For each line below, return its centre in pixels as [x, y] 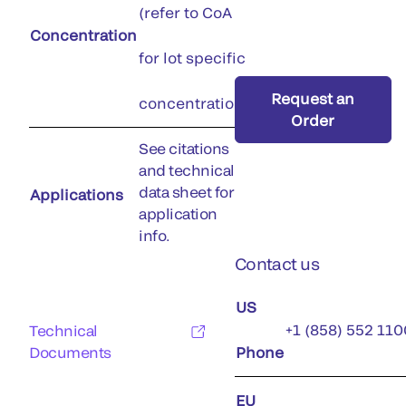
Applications [77, 194]
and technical [187, 170]
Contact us [277, 264]
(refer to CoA [185, 12]
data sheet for [187, 192]
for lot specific [192, 58]
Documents [70, 352]
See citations [184, 148]
